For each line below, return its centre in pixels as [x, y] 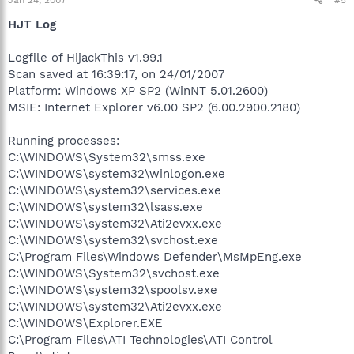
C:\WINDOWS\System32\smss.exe [107, 157]
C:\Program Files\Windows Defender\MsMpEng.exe [155, 256]
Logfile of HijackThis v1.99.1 [85, 57]
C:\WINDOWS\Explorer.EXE [85, 323]
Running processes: [64, 140]
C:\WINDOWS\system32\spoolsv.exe [113, 290]
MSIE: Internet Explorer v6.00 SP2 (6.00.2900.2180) [154, 107]
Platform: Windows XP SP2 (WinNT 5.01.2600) [138, 90]
